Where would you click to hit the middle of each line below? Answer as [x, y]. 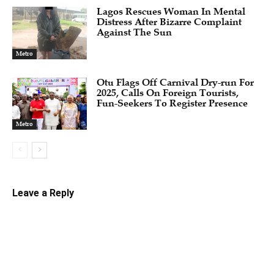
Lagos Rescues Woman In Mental [171, 12]
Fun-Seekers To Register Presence [172, 103]
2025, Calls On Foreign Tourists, [168, 93]
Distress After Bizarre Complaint [169, 22]
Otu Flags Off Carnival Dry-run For [176, 82]
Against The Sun [135, 33]
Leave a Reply [43, 193]
